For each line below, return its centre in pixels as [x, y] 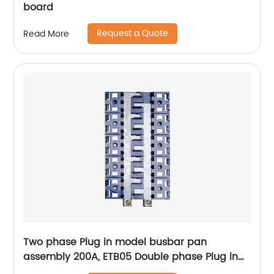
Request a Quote [133, 33]
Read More [46, 34]
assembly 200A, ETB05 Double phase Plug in [131, 257]
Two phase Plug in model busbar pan [115, 242]
